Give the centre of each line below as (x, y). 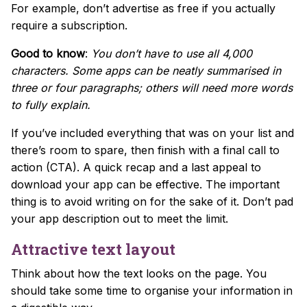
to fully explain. (51, 105)
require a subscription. (69, 25)
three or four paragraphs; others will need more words (152, 87)
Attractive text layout (93, 249)
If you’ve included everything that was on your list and (152, 133)
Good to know (48, 53)
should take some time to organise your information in (152, 290)
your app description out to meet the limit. (120, 218)
